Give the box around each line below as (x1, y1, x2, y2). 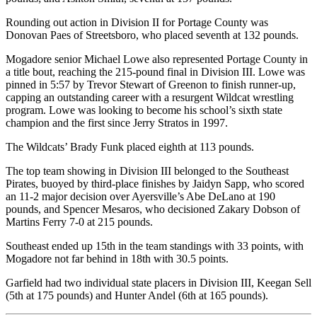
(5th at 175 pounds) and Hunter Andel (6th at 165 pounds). (6, 289, 268, 302)
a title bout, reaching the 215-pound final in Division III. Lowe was (6, 66, 305, 79)
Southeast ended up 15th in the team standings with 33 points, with (6, 240, 304, 253)
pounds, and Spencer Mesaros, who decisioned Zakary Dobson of (6, 203, 300, 216)
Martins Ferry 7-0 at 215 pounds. (6, 216, 153, 229)
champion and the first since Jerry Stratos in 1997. (6, 117, 228, 129)
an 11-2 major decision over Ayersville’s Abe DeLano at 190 (6, 190, 275, 203)
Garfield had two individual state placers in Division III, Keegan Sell (6, 277, 311, 289)
